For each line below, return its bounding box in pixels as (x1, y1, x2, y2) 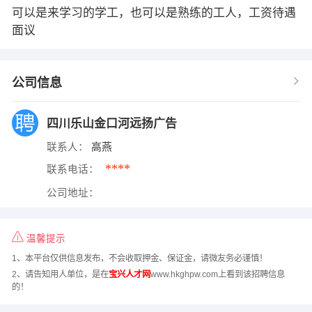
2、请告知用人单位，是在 (11, 269, 109, 279)
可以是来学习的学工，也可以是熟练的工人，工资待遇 (11, 6, 296, 19)
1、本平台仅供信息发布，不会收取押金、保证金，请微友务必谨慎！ (11, 253, 267, 264)
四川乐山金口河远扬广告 (46, 116, 180, 130)
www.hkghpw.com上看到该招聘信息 (150, 269, 285, 279)
